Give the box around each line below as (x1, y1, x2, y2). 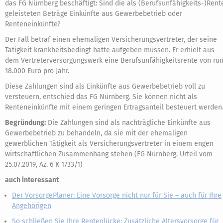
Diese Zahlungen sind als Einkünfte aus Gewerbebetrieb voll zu (5, 82, 205, 91)
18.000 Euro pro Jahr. (5, 67, 69, 75)
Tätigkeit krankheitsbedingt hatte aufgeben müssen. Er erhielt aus (5, 46, 215, 54)
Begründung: (5, 118, 46, 127)
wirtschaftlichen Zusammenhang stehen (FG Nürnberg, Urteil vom (5, 150, 213, 158)
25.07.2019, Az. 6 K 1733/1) (5, 160, 83, 169)
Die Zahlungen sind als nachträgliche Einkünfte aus (46, 118, 211, 127)
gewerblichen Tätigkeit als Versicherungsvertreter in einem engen (5, 139, 214, 148)
